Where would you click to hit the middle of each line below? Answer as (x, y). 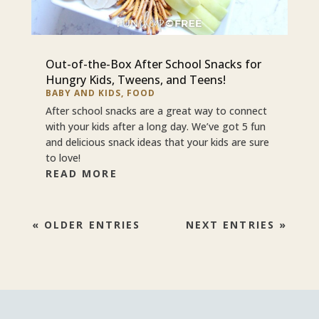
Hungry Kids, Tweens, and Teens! (135, 80)
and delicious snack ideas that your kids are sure (157, 142)
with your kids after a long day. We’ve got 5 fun (155, 127)
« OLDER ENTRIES (86, 225)
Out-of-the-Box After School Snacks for (153, 64)
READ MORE (81, 174)
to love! (63, 158)
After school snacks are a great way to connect (156, 111)
